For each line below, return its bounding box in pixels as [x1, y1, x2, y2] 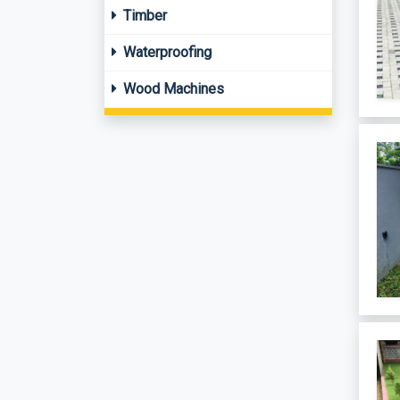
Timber [120, 7, 167, 24]
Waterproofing [120, 44, 212, 61]
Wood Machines [120, 80, 224, 97]
